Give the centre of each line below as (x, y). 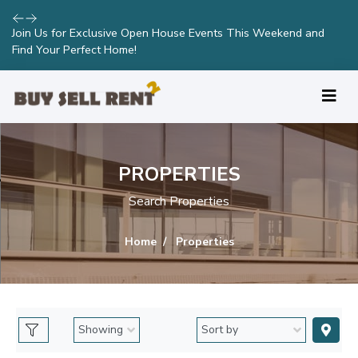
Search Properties (179, 201)
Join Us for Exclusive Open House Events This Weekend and (168, 33)
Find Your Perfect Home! (74, 50)
